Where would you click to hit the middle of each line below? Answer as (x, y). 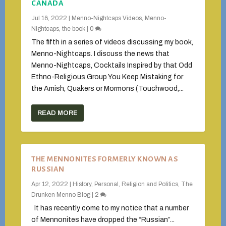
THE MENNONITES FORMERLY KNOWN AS (105, 159)
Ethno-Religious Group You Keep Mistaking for (107, 77)
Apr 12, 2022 (50, 184)
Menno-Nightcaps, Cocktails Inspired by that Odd (112, 65)
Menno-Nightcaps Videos (107, 18)
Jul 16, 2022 (49, 18)
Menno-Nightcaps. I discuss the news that (101, 54)
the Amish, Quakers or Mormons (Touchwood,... (108, 89)
